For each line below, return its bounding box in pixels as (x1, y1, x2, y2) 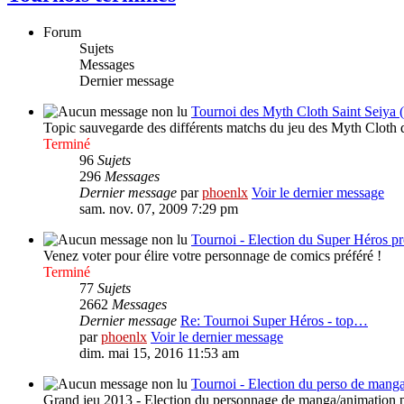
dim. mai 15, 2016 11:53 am (79, 345, 239, 362)
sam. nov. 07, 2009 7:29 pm (79, 201, 238, 217)
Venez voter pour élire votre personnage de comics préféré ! (43, 248, 381, 264)
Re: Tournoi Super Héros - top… (180, 313, 368, 329)
